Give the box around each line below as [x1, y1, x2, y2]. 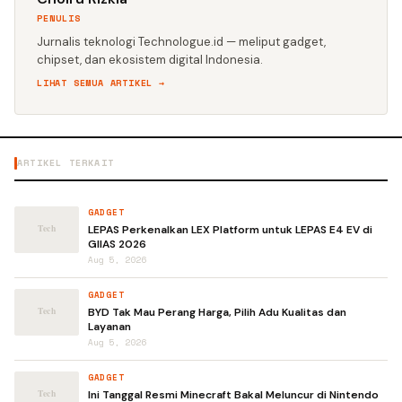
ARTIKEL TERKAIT [17, 155, 114, 170]
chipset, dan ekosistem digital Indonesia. [37, 51, 263, 67]
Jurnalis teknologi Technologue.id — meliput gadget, [37, 33, 326, 49]
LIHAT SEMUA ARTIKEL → [37, 75, 165, 90]
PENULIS [37, 11, 81, 25]
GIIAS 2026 [88, 236, 146, 251]
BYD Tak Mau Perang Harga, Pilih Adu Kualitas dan [88, 304, 346, 319]
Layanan [88, 319, 131, 334]
